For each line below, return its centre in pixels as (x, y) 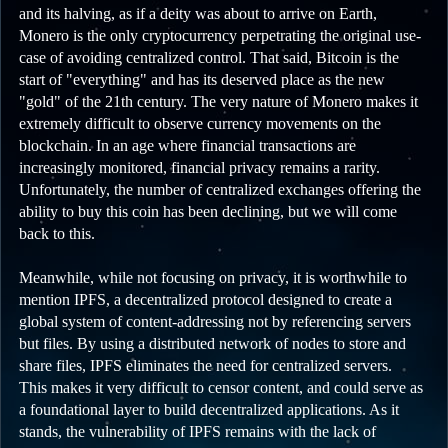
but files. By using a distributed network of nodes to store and (212, 344)
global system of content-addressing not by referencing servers (215, 322)
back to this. (57, 234)
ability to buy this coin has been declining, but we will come (208, 212)
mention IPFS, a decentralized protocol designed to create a (205, 300)
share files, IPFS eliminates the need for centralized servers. (205, 366)
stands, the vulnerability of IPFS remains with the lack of (197, 432)
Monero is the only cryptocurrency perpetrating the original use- (220, 36)
